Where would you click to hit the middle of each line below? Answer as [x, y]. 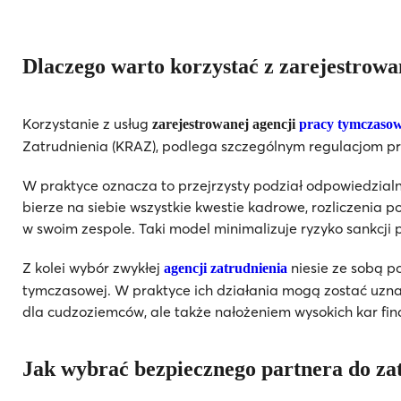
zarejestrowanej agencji [226, 124]
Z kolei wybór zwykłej [91, 267]
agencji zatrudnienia [224, 268]
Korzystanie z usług [87, 123]
